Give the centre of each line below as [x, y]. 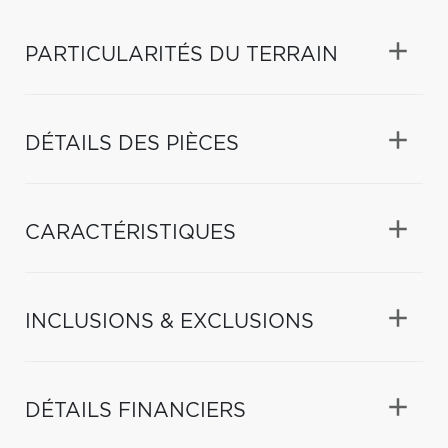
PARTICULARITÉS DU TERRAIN [181, 54]
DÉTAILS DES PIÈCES [132, 143]
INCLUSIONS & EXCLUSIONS [169, 321]
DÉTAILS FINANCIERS [135, 410]
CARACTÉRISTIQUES [130, 232]
